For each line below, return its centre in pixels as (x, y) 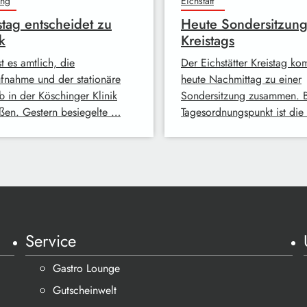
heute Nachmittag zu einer (241, 79)
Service (51, 241)
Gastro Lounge (87, 268)
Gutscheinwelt (85, 290)
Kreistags (208, 41)
